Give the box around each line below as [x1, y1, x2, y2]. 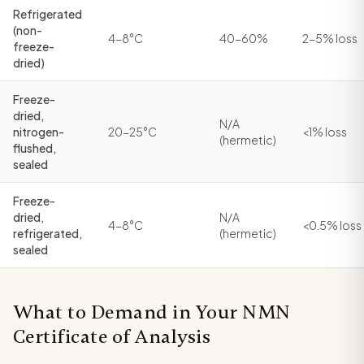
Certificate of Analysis [13, 325, 211, 349]
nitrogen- [13, 124, 64, 139]
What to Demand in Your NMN [13, 301, 291, 324]
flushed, [13, 141, 56, 155]
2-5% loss [302, 31, 357, 45]
